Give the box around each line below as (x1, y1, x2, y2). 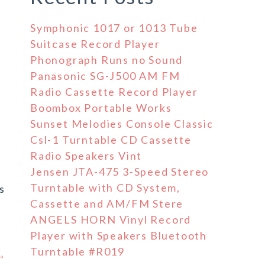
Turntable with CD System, (30, 181, 181, 194)
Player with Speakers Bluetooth (30, 229, 207, 242)
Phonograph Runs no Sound (30, 53, 183, 66)
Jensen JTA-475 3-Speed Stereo (30, 165, 209, 178)
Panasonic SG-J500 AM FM (30, 69, 180, 82)
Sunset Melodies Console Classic (30, 117, 214, 130)
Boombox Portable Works (30, 101, 172, 114)
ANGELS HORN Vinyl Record (30, 213, 192, 226)
